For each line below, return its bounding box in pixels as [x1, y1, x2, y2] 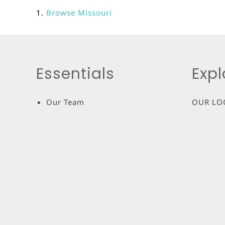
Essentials [36, 63, 115, 84]
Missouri [78, 8, 112, 18]
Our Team [46, 96, 84, 107]
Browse [46, 8, 78, 18]
